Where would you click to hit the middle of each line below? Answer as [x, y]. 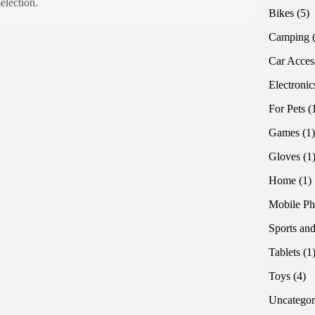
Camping [289, 37]
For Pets [287, 109]
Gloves [284, 157]
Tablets [284, 252]
